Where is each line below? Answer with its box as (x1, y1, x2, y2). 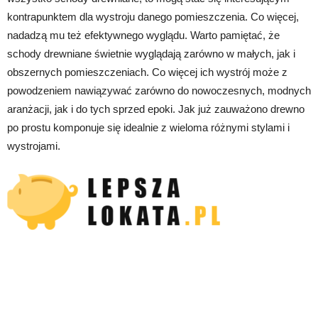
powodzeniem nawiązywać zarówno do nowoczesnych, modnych (7, 84, 311, 97)
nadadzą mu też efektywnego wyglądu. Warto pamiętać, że (7, 28, 280, 41)
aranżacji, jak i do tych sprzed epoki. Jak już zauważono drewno (7, 102, 305, 115)
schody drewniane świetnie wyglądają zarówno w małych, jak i (7, 47, 295, 60)
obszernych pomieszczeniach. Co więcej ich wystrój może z (7, 65, 287, 78)
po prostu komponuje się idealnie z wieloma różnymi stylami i (7, 121, 290, 133)
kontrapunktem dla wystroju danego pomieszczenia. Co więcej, (7, 10, 299, 23)
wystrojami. (7, 139, 60, 152)
